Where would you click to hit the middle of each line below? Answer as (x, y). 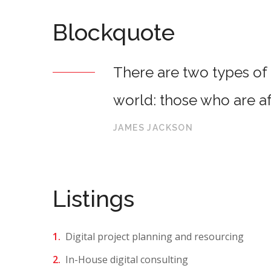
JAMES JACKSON (153, 128)
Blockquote (114, 32)
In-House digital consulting (127, 260)
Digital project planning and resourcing (155, 237)
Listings (93, 199)
